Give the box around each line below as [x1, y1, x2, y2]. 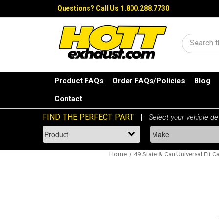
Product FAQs [54, 76, 104, 86]
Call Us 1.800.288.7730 [96, 4, 169, 12]
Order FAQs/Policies [112, 76, 186, 86]
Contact [54, 94, 83, 104]
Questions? [57, 4, 96, 12]
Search [190, 40, 215, 49]
